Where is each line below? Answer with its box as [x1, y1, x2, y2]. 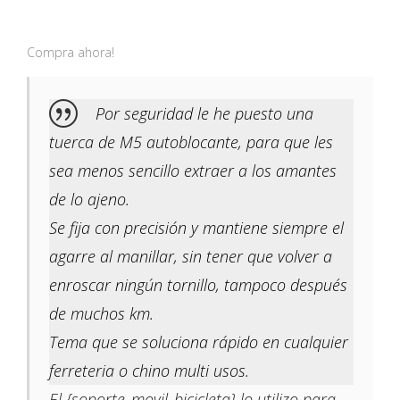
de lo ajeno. [49, 188, 129, 211]
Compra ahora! [27, 44, 114, 62]
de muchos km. [49, 303, 154, 325]
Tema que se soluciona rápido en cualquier [49, 331, 348, 354]
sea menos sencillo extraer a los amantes [49, 160, 337, 182]
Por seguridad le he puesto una [96, 103, 313, 125]
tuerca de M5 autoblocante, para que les [49, 131, 333, 154]
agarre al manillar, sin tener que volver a [49, 246, 332, 268]
